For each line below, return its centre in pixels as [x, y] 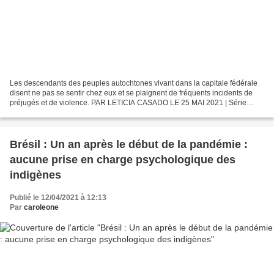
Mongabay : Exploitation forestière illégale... [82, 113]
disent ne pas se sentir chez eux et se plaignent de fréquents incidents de [131, 93]
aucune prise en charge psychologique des [123, 160]
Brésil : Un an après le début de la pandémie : [129, 145]
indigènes [35, 175]
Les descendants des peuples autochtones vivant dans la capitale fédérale [134, 83]
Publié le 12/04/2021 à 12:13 [58, 198]
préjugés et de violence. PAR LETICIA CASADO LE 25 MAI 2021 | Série [128, 103]
